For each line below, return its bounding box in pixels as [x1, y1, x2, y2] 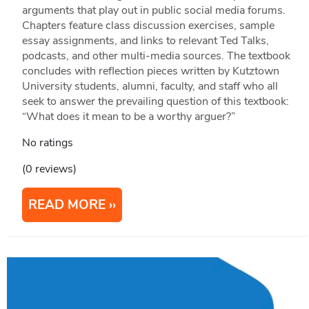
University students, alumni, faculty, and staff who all [21, 79, 278, 94]
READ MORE [28, 196, 106, 215]
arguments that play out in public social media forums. [21, 3, 286, 19]
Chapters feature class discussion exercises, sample [21, 18, 275, 34]
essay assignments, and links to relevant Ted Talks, [21, 33, 269, 49]
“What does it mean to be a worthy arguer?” [21, 109, 235, 125]
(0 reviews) [21, 161, 77, 177]
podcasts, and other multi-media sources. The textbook [21, 48, 290, 64]
